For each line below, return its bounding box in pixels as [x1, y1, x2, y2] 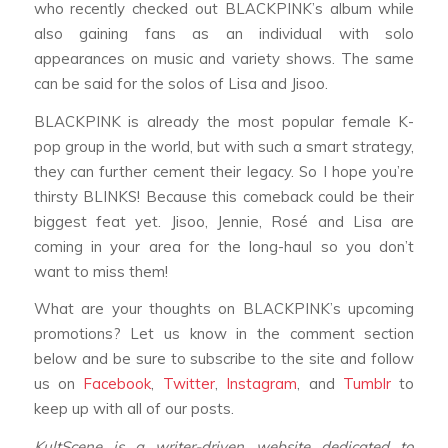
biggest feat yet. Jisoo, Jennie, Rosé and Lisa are [33, 211, 415, 231]
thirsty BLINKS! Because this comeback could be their [33, 186, 415, 206]
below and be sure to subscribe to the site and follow [33, 349, 415, 369]
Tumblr [343, 374, 392, 394]
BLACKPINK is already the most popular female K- [33, 111, 415, 131]
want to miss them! [33, 261, 172, 281]
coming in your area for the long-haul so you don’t [33, 236, 415, 256]
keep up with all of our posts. [33, 399, 234, 419]
